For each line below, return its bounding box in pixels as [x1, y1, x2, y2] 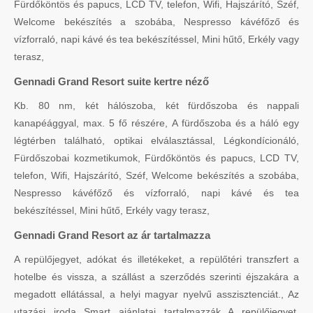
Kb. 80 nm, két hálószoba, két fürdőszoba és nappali [14, 99, 299, 111]
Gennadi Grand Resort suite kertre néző [14, 75, 209, 87]
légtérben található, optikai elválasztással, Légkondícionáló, [14, 134, 299, 146]
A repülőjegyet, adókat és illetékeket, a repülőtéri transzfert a [14, 253, 299, 265]
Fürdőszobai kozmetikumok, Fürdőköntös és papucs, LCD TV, [14, 152, 299, 163]
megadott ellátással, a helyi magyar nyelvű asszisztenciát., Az [14, 288, 299, 300]
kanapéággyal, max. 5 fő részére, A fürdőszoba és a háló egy [14, 117, 299, 129]
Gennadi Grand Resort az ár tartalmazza [14, 228, 210, 241]
